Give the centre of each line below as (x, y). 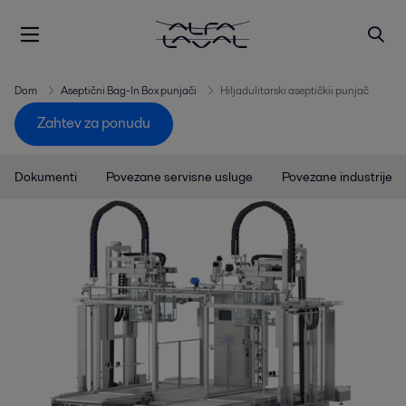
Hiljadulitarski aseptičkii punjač (295, 90)
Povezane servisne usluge (179, 177)
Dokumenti (46, 177)
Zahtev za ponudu (94, 123)
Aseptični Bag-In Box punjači (129, 90)
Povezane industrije (337, 177)
